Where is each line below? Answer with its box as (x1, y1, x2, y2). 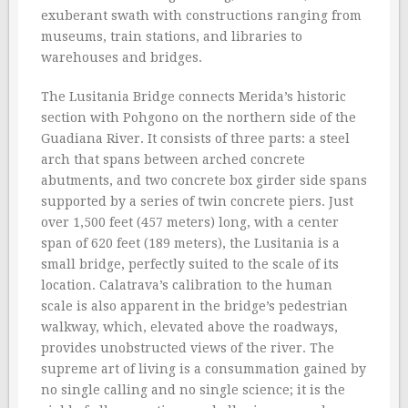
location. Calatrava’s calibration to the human (41, 278, 332, 292)
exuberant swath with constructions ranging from (41, 8, 362, 23)
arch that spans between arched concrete (41, 152, 305, 167)
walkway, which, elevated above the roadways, (41, 320, 338, 334)
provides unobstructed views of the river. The (41, 341, 334, 355)
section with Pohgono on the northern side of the (41, 110, 356, 125)
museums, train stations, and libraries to (41, 29, 302, 44)
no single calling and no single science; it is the (41, 382, 345, 397)
